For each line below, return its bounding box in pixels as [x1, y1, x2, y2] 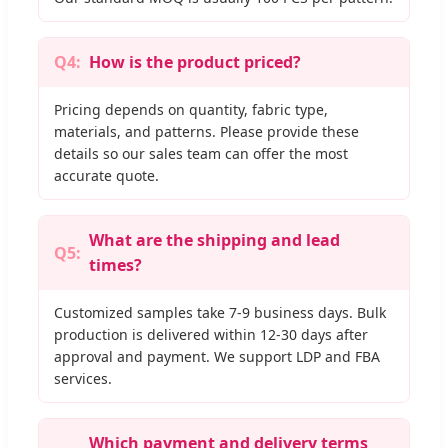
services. [54, 369, 112, 389]
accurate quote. [54, 166, 159, 186]
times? [89, 254, 142, 277]
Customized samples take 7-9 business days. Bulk [54, 303, 386, 323]
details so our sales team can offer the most [54, 144, 348, 164]
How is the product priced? [89, 51, 301, 74]
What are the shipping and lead [89, 229, 340, 252]
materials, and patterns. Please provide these [54, 122, 359, 142]
